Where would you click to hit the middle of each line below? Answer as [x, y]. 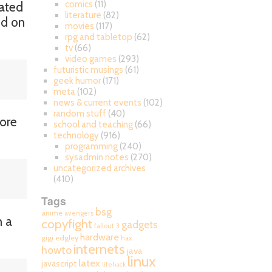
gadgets [140, 225]
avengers [79, 213]
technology [76, 135]
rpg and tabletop [99, 37]
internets [99, 249]
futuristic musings [88, 70]
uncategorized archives [99, 168]
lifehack [114, 264]
